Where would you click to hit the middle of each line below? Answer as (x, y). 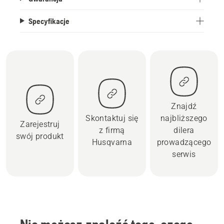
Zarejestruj (40, 124)
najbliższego (184, 118)
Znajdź (184, 106)
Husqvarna (112, 142)
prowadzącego (184, 142)
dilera (184, 130)
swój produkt (40, 136)
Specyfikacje (49, 21)
